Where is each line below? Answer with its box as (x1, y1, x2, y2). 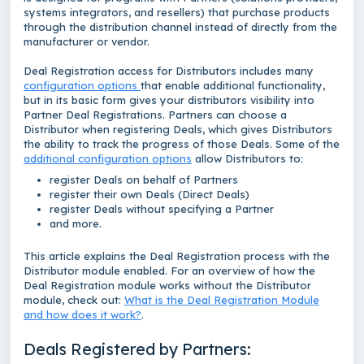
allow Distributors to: (192, 152, 303, 165)
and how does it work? (24, 308, 141, 321)
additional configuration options (24, 152, 192, 165)
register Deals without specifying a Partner (50, 202, 274, 215)
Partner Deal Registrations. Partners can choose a (24, 108, 287, 121)
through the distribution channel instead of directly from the (24, 20, 337, 33)
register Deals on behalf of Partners (50, 173, 238, 186)
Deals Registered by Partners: (24, 339, 255, 359)
